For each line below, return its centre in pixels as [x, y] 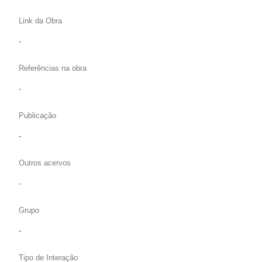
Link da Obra [40, 21]
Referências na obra [53, 68]
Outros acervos [45, 163]
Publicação [37, 116]
